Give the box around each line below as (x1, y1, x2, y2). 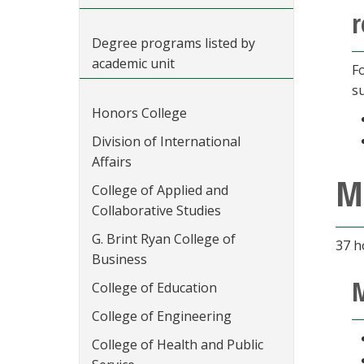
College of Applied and (92, 181, 228, 199)
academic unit (92, 54, 175, 72)
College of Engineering (92, 307, 232, 325)
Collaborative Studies (92, 201, 221, 219)
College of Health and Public (92, 336, 263, 353)
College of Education (92, 279, 217, 297)
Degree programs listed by (92, 34, 255, 52)
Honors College (92, 104, 187, 122)
